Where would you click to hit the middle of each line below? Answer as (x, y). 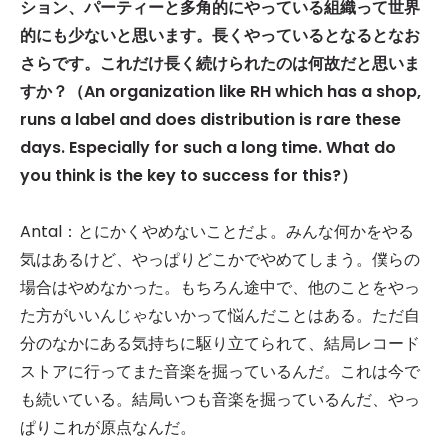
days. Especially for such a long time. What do (208, 148)
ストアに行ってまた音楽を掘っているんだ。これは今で (220, 372)
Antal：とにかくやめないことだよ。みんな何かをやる (217, 232)
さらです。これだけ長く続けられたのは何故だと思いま (220, 64)
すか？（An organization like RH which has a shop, (220, 92)
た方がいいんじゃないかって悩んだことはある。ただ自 (220, 316)
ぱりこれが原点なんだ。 (108, 428)
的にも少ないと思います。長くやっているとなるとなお (220, 36)
